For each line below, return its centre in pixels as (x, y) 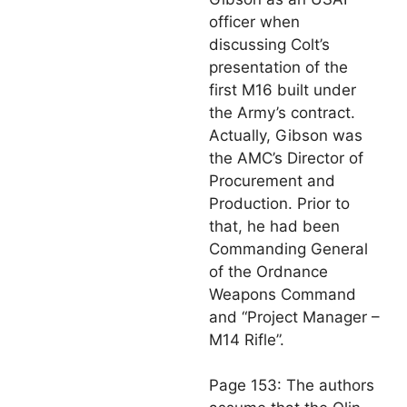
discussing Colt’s (269, 44)
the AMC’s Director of (286, 158)
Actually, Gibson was (286, 135)
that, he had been (274, 226)
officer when (254, 21)
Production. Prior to (279, 203)
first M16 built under (283, 89)
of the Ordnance (268, 271)
